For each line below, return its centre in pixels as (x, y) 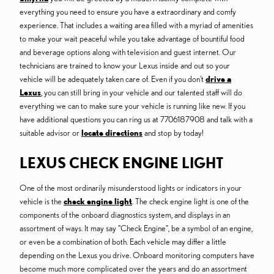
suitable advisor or (50, 133)
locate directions (112, 133)
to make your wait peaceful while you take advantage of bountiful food (132, 39)
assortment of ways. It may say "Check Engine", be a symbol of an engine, (136, 228)
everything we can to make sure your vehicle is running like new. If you (132, 106)
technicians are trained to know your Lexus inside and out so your (125, 66)
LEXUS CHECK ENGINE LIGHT (121, 163)
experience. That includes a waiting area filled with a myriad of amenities (136, 25)
